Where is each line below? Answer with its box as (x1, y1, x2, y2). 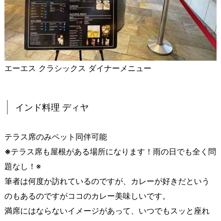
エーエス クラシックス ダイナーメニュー (4, 63, 151, 74)
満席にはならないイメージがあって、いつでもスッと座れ (4, 206, 210, 216)
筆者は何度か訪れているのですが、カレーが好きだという (4, 176, 210, 186)
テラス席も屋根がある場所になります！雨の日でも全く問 (11, 147, 216, 157)
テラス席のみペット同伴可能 (4, 132, 107, 142)
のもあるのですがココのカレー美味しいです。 (4, 191, 170, 201)
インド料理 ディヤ (15, 102, 89, 113)
